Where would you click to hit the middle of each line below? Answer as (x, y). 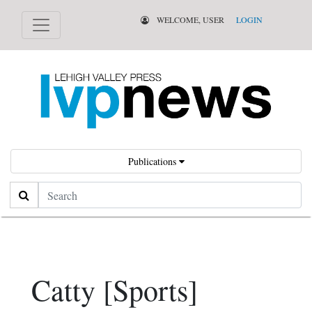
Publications (153, 162)
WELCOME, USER (189, 19)
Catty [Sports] (115, 290)
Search (25, 191)
